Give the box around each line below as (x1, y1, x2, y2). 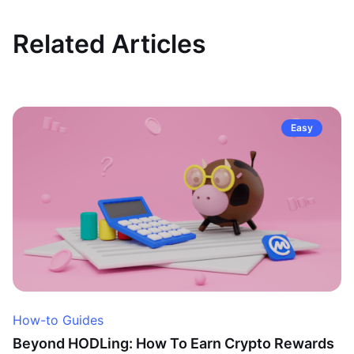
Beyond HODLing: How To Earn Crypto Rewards (13, 335, 334, 352)
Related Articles (13, 28, 206, 59)
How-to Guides (13, 312, 104, 328)
